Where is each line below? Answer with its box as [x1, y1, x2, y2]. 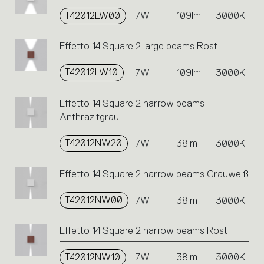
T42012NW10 [65, 251, 121, 263]
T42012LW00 [65, 9, 121, 21]
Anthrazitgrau [59, 111, 119, 123]
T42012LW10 [65, 67, 118, 78]
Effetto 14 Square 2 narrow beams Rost [59, 225, 227, 237]
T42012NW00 [65, 194, 123, 206]
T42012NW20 [65, 137, 123, 149]
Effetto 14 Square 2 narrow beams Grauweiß [59, 168, 249, 180]
